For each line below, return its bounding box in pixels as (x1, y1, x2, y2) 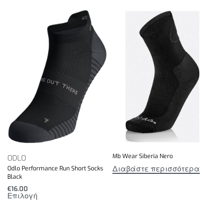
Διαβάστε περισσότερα (112, 164, 200, 174)
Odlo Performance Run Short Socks (7, 165, 103, 173)
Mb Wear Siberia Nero (112, 152, 173, 161)
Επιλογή (7, 191, 37, 201)
